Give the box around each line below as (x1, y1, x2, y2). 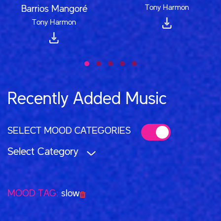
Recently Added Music (7, 90, 167, 108)
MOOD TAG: (7, 188, 61, 199)
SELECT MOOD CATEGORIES (7, 126, 131, 136)
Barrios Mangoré (21, 4, 87, 14)
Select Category (7, 146, 78, 157)
